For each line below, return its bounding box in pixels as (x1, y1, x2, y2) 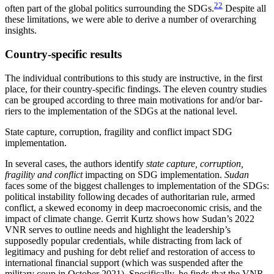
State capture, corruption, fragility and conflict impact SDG (5, 126, 232, 137)
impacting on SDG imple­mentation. (83, 169, 224, 180)
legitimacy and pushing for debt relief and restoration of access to (5, 246, 255, 257)
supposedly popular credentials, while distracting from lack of (5, 235, 242, 246)
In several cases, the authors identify (5, 158, 146, 169)
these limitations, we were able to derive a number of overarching (5, 14, 256, 25)
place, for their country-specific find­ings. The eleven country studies (5, 83, 267, 94)
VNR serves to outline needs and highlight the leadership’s (5, 224, 231, 235)
